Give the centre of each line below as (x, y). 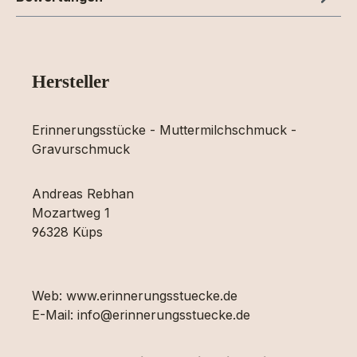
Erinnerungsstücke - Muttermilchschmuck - (164, 129)
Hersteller (71, 81)
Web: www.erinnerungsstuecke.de (135, 295)
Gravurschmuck (81, 149)
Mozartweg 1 (71, 212)
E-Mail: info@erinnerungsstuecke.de (141, 314)
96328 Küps (67, 231)
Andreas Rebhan (83, 193)
